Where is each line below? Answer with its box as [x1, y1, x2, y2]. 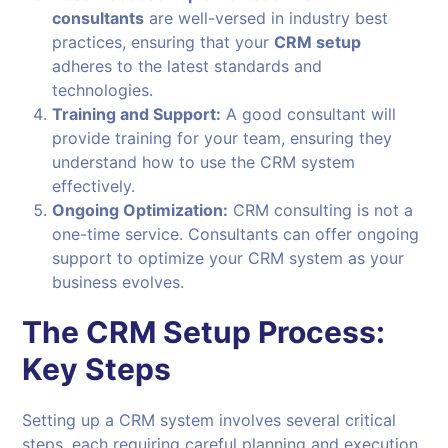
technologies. [52, 80, 154, 101]
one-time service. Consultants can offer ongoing [52, 224, 420, 245]
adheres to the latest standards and [52, 56, 323, 77]
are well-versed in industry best [144, 8, 389, 29]
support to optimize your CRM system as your [52, 248, 405, 269]
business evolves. [52, 272, 185, 293]
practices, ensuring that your [52, 32, 275, 53]
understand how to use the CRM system [52, 152, 356, 173]
